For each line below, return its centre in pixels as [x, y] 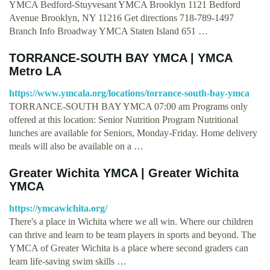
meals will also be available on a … [76, 146]
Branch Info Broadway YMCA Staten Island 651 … [108, 31]
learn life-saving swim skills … [68, 261]
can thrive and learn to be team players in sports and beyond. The [133, 234]
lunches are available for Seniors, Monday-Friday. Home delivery [133, 133]
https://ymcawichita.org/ [58, 208]
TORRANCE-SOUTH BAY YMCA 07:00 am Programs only [128, 106]
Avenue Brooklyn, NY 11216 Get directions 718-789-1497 [121, 17]
